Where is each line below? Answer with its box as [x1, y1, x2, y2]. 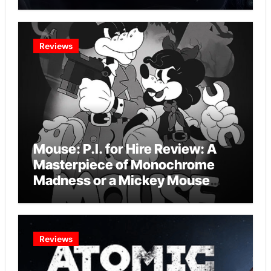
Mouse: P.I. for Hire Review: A [33, 140, 217, 157]
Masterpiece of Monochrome [33, 156, 215, 172]
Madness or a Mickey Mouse [33, 172, 210, 188]
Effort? [33, 188, 77, 204]
